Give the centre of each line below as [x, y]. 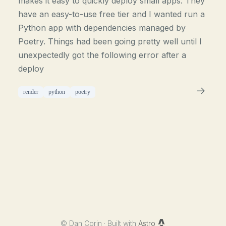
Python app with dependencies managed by [102, 28]
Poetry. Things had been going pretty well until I [110, 41]
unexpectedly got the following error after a [102, 55]
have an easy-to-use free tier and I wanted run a [112, 14]
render [31, 92]
